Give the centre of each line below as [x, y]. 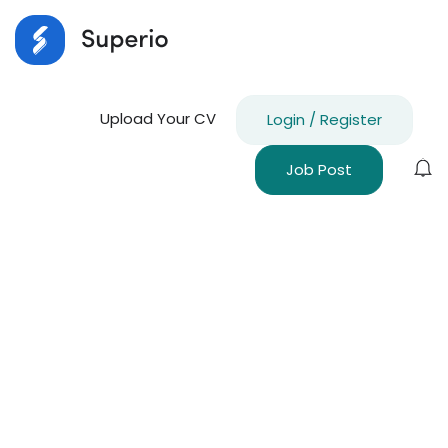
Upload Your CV [158, 118]
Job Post [319, 169]
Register [351, 119]
